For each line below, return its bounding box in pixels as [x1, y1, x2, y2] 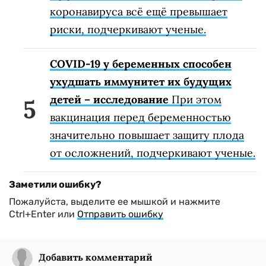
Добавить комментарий [39, 251, 153, 263]
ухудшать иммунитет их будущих [50, 74, 232, 88]
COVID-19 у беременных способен [50, 56, 232, 71]
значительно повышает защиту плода [50, 128, 244, 142]
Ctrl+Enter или [9, 208, 77, 220]
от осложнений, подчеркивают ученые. [50, 145, 255, 160]
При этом [169, 92, 221, 106]
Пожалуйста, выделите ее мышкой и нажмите [9, 195, 220, 207]
